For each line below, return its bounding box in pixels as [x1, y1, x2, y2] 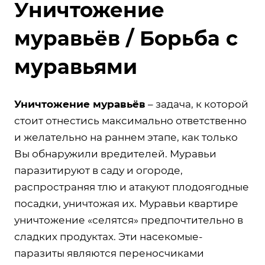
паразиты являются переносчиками [14, 247, 204, 259]
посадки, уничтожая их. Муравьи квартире [14, 197, 238, 209]
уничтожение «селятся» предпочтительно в [14, 214, 243, 226]
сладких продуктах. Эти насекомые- [14, 230, 203, 243]
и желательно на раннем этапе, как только [14, 131, 238, 143]
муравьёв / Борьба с [14, 25, 238, 51]
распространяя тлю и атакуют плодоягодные [14, 180, 249, 193]
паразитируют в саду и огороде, [14, 164, 183, 176]
